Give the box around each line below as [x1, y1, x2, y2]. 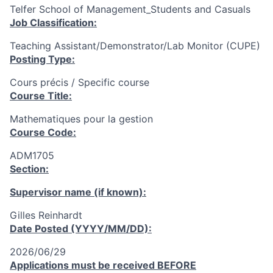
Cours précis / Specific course [10, 76, 149, 88]
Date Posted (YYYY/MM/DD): [10, 222, 152, 235]
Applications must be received [10, 259, 157, 271]
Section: [10, 163, 49, 175]
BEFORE [157, 259, 196, 271]
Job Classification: [10, 16, 97, 29]
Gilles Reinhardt [10, 209, 82, 221]
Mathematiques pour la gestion [10, 113, 153, 125]
